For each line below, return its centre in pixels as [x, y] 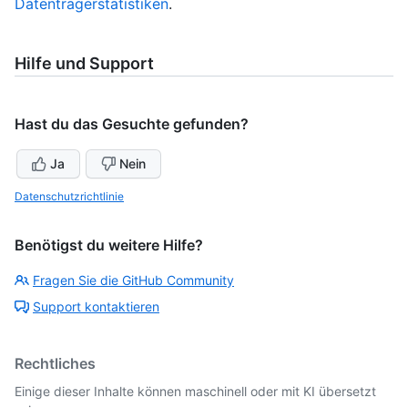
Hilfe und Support [84, 63]
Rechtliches [55, 363]
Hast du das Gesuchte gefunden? [132, 123]
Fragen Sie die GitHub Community [133, 280]
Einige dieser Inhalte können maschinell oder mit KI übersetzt [195, 391]
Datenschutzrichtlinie [69, 196]
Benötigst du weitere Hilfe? [109, 245]
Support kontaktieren [96, 306]
